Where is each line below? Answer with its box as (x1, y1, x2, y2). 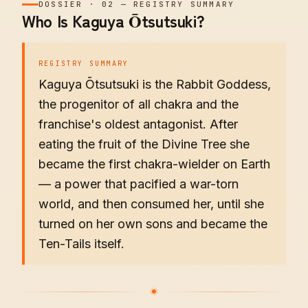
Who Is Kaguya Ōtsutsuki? (22, 8, 205, 32)
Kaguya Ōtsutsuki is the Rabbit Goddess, (38, 77, 271, 91)
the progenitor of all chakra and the (38, 97, 239, 111)
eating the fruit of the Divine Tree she (38, 137, 250, 151)
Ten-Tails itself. (38, 236, 124, 251)
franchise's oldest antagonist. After (38, 117, 238, 131)
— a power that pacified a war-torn (38, 177, 239, 191)
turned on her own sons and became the (38, 217, 267, 231)
